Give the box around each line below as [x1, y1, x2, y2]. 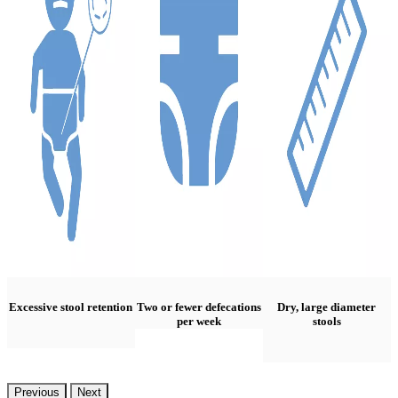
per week [176, 314, 221, 329]
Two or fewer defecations [136, 300, 261, 314]
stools [312, 314, 341, 329]
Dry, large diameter [277, 300, 377, 314]
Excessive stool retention [9, 300, 133, 314]
